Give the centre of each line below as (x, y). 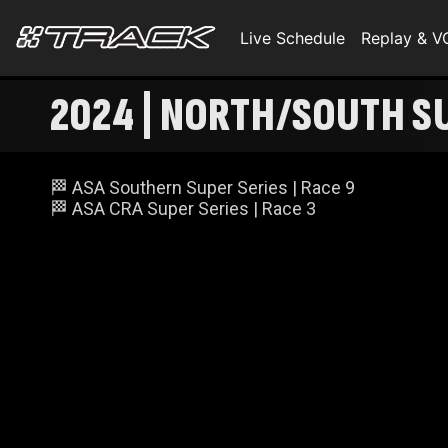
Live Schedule (292, 38)
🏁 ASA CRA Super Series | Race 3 (183, 208)
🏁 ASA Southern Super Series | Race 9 (202, 187)
